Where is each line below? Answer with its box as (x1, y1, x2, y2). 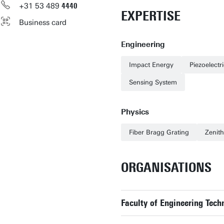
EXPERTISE (121, 8, 180, 24)
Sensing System (129, 78, 177, 86)
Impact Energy (129, 61, 173, 68)
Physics (121, 107, 149, 116)
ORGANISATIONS (121, 159, 211, 175)
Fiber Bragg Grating (129, 128, 189, 136)
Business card (19, 18, 66, 27)
